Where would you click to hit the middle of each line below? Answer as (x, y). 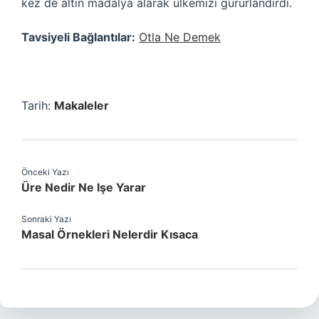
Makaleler (82, 105)
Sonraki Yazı (46, 219)
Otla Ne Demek (180, 37)
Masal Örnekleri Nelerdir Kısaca (110, 234)
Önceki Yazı (45, 172)
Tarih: (38, 105)
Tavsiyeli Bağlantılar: (78, 37)
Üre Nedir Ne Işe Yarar (84, 187)
